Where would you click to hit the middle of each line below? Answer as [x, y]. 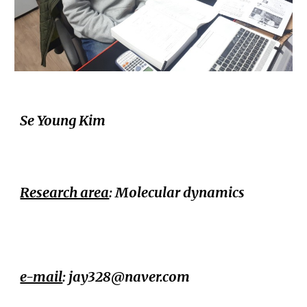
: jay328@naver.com [128, 276]
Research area [65, 192]
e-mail [41, 276]
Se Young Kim [63, 120]
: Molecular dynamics [177, 192]
